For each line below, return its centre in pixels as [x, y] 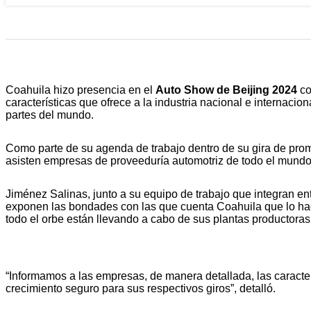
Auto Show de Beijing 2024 [228, 90]
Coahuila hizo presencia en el [81, 90]
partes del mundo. [50, 115]
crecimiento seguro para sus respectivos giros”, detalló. [141, 288]
